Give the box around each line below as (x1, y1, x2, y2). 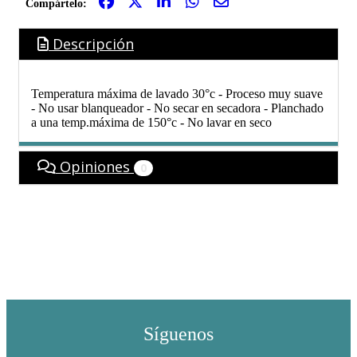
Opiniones (56, 157, 134, 177)
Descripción (49, 34, 134, 54)
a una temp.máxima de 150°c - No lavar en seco (31, 116, 272, 130)
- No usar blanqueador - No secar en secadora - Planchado (31, 101, 324, 116)
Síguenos (143, 324, 214, 345)
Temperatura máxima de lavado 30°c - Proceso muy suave (31, 87, 323, 101)
